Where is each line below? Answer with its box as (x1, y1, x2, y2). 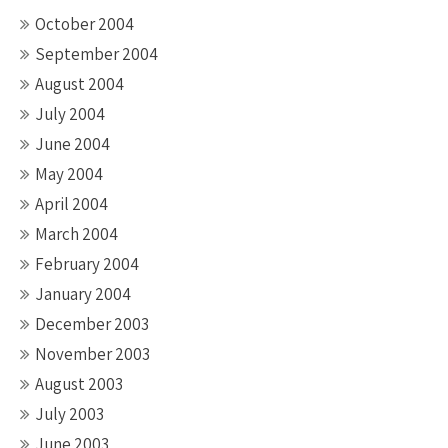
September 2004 (35, 43, 158, 65)
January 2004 (35, 283, 131, 305)
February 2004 (35, 253, 139, 275)
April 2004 (35, 193, 108, 215)
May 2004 (35, 163, 103, 185)
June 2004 (35, 133, 110, 155)
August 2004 (35, 73, 124, 95)
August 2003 (35, 373, 123, 395)
